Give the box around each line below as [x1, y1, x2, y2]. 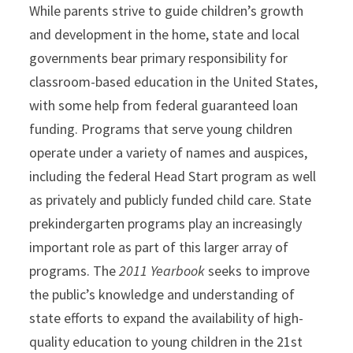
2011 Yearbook [119, 262, 206, 281]
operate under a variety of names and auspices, [29, 143, 308, 162]
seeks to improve [205, 262, 310, 281]
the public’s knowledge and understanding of [29, 285, 295, 304]
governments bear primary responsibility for [29, 49, 288, 68]
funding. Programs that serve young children [29, 120, 293, 139]
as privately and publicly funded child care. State [29, 191, 312, 210]
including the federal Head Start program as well [29, 167, 317, 186]
